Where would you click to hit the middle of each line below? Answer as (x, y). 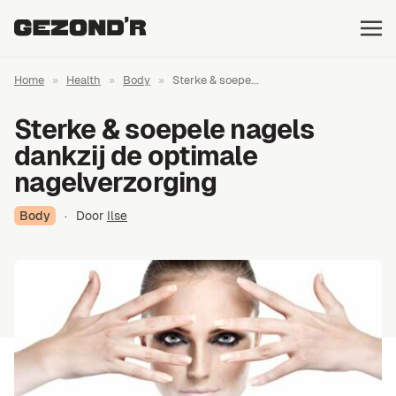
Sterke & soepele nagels (164, 129)
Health (84, 80)
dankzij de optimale (136, 156)
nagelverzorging (115, 183)
